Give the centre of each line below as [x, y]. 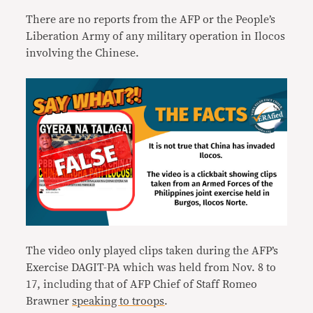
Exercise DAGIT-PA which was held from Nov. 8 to [151, 267]
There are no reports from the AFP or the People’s [151, 20]
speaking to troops [118, 301]
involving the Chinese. [83, 53]
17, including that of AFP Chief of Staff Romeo [142, 284]
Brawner [49, 301]
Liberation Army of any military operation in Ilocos [156, 36]
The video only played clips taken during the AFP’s [152, 250]
